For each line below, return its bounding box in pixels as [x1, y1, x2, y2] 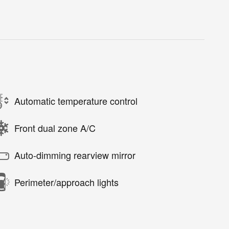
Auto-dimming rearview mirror [14, 148, 135, 162]
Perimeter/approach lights [14, 175, 119, 189]
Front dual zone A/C [14, 121, 96, 135]
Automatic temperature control [14, 94, 138, 108]
